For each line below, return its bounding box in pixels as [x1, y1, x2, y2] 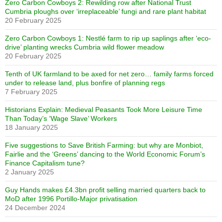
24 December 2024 [5, 204, 65, 212]
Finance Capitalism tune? [5, 159, 85, 167]
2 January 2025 [5, 168, 54, 176]
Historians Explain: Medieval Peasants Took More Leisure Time [5, 106, 202, 114]
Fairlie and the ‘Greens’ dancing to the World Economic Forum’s [5, 150, 205, 159]
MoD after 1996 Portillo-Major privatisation [5, 195, 137, 203]
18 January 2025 [5, 123, 58, 132]
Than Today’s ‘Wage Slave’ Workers [5, 114, 117, 123]
